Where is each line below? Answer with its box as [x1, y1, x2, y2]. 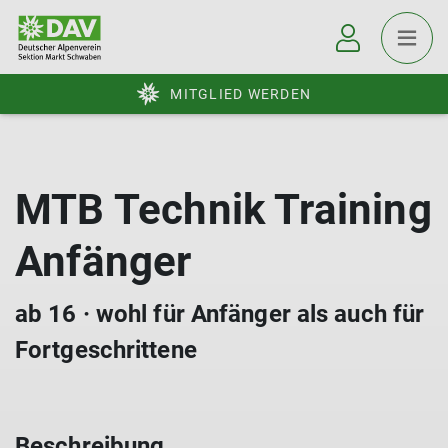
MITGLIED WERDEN [170, 86, 311, 102]
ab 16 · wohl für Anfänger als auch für [15, 300, 425, 328]
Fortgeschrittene [15, 336, 197, 364]
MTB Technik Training [15, 185, 432, 234]
